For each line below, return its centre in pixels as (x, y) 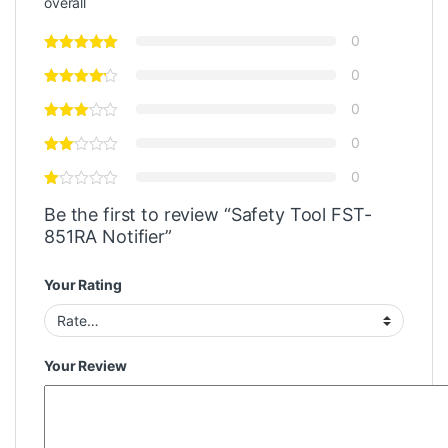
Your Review (85, 366)
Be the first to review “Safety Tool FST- (208, 215)
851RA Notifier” (108, 237)
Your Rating (83, 285)
